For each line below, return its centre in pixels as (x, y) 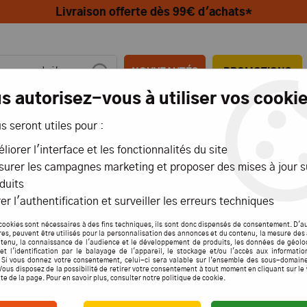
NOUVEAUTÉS (165, 72)
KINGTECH (153, 207)
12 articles (266, 274)
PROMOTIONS (258, 72)
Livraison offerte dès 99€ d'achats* (153, 12)
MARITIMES (226, 137)
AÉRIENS (112, 137)
